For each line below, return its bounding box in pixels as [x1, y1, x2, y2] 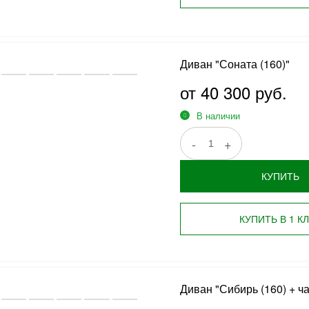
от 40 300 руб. [179, 80, 287, 104]
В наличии [196, 109, 240, 122]
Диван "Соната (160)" [179, 56, 290, 72]
